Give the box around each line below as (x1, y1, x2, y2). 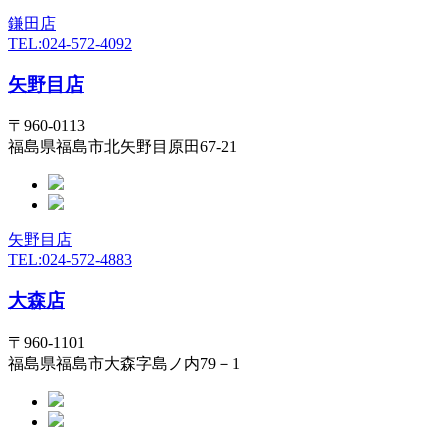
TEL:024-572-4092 (8, 34, 132, 52)
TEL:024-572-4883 (8, 251, 132, 269)
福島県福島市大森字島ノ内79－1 (8, 354, 240, 372)
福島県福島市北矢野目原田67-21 (8, 138, 237, 156)
